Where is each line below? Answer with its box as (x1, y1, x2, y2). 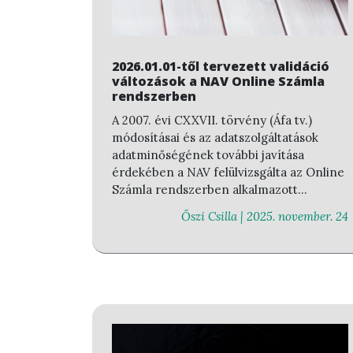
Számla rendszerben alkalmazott (112, 181, 298, 197)
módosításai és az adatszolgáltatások (112, 129, 318, 145)
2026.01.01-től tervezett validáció (112, 57, 329, 75)
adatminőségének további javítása (112, 147, 304, 162)
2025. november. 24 (247, 209, 348, 225)
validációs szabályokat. (112, 199, 238, 214)
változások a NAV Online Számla (112, 72, 325, 90)
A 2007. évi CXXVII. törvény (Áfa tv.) (112, 112, 312, 128)
